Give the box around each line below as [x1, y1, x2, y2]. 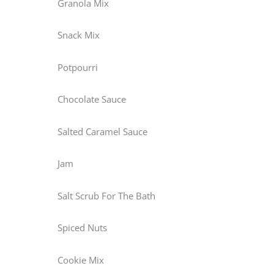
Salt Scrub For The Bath [57, 189, 155, 202]
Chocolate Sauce [57, 93, 126, 106]
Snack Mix [57, 29, 100, 42]
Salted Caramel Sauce [57, 125, 147, 138]
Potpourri [57, 61, 98, 73]
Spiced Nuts [57, 221, 107, 234]
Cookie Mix [57, 253, 104, 266]
